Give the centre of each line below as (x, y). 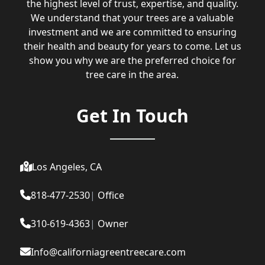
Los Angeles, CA (67, 167)
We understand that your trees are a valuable (132, 18)
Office (111, 195)
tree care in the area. (132, 75)
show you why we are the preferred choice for (132, 61)
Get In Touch (132, 116)
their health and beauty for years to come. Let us (132, 46)
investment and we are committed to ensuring (132, 32)
